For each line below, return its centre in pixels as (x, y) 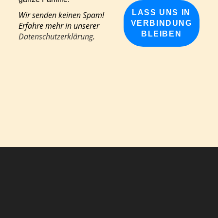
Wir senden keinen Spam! (62, 15)
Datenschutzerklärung (56, 36)
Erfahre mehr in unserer (59, 26)
